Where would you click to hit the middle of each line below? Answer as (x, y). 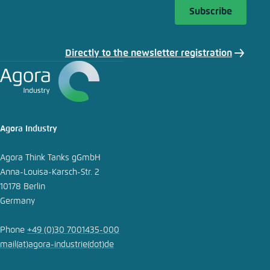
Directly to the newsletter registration (148, 53)
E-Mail (48, 60)
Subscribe (210, 12)
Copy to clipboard (73, 18)
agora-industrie (58, 245)
